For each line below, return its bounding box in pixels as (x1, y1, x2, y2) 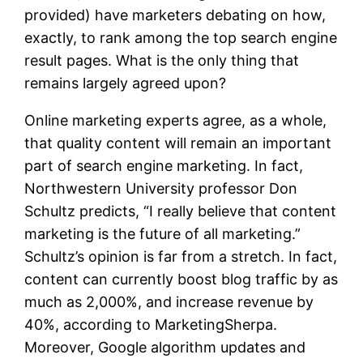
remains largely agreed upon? (24, 74, 227, 92)
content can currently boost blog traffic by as (24, 270, 339, 288)
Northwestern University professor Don (24, 179, 298, 197)
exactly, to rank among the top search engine (24, 28, 338, 46)
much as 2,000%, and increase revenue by (24, 293, 314, 310)
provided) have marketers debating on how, (24, 6, 327, 23)
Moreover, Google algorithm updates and (24, 338, 306, 356)
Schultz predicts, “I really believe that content (24, 202, 337, 220)
